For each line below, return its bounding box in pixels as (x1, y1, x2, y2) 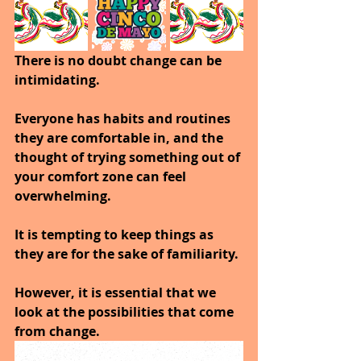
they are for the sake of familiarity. (15, 245, 239, 263)
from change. (15, 322, 103, 341)
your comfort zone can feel (15, 168, 189, 186)
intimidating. (15, 71, 103, 89)
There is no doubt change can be (15, 52, 225, 70)
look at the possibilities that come (15, 303, 237, 322)
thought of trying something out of (15, 148, 243, 167)
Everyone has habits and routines (15, 110, 234, 128)
